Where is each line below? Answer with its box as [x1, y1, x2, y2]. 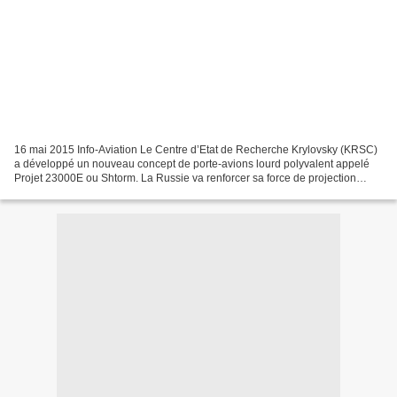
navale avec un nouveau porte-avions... [14, 185, 204, 198]
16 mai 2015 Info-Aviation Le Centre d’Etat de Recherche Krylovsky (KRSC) [14, 143, 378, 156]
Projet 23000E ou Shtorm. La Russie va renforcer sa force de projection [14, 171, 356, 184]
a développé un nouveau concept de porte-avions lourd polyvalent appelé [14, 157, 370, 170]
